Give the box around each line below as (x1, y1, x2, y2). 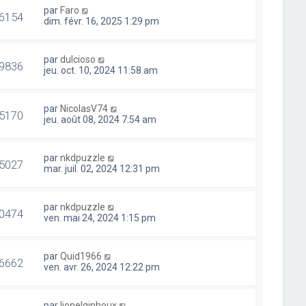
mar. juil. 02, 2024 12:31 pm (44, 163, 161, 174)
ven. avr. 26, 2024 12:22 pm (44, 262, 161, 273)
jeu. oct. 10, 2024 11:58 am (44, 65, 158, 76)
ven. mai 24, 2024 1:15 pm (44, 212, 156, 223)
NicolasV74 (60, 103, 109, 114)
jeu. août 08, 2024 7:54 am (44, 114, 157, 125)
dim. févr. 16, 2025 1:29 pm (44, 16, 160, 27)
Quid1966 (60, 251, 102, 262)
